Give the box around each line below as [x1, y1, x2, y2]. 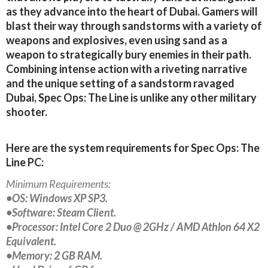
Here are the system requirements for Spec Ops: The [6, 141, 260, 155]
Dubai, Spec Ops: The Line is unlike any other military [6, 91, 257, 105]
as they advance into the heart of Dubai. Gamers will [6, 5, 258, 19]
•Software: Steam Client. [6, 206, 116, 220]
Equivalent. [6, 234, 56, 248]
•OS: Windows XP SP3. [6, 191, 108, 205]
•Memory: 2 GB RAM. [6, 249, 102, 263]
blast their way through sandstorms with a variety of [6, 19, 262, 33]
